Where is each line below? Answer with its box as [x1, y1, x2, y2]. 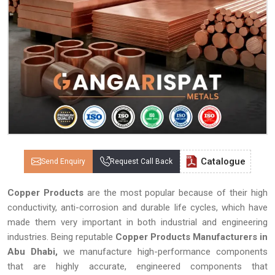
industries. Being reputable [7, 231, 115, 242]
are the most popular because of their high [83, 187, 268, 198]
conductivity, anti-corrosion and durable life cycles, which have [7, 202, 268, 213]
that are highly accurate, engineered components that [7, 261, 268, 272]
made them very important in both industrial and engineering [7, 217, 268, 228]
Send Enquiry [41, 157, 85, 166]
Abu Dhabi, [7, 246, 58, 257]
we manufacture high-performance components [57, 246, 268, 257]
